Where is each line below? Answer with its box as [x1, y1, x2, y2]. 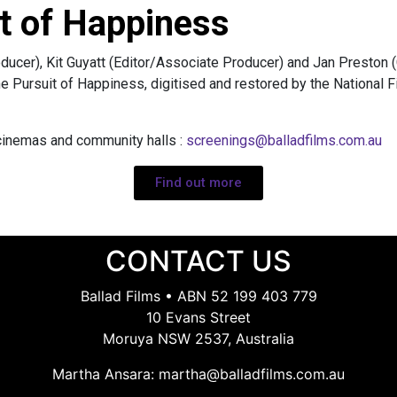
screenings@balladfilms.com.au [186, 132, 382, 149]
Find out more [155, 175, 242, 191]
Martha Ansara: [52, 365, 159, 383]
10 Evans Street [146, 308, 251, 326]
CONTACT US [105, 244, 292, 278]
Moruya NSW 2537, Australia [103, 330, 294, 347]
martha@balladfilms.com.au [159, 365, 345, 383]
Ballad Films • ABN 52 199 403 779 [80, 287, 317, 305]
